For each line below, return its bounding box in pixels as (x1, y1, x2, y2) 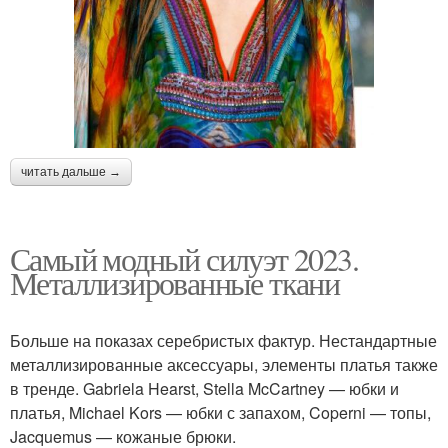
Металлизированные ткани (10, 260, 340, 304)
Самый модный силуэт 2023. (10, 236, 358, 280)
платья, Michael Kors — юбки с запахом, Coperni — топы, (10, 400, 431, 424)
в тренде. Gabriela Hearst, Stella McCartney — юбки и (10, 376, 399, 400)
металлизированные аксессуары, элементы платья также (10, 352, 438, 376)
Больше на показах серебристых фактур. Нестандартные (10, 328, 437, 352)
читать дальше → (21, 164, 121, 179)
